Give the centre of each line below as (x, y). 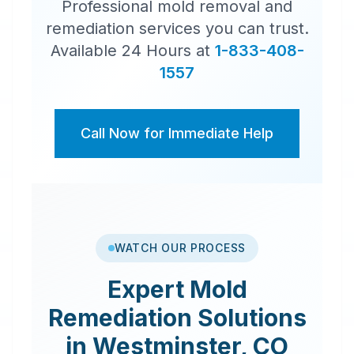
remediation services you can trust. (177, 28)
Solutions (249, 318)
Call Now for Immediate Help (177, 133)
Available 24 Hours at (130, 51)
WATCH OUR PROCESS (180, 248)
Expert (148, 289)
